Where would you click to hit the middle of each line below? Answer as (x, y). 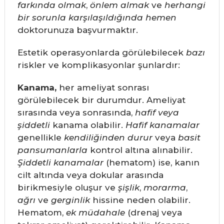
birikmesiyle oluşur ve (67, 188)
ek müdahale (95, 213)
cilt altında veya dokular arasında (90, 175)
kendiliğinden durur (108, 138)
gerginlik (70, 200)
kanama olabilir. (87, 125)
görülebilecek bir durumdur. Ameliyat (101, 100)
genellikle (40, 138)
